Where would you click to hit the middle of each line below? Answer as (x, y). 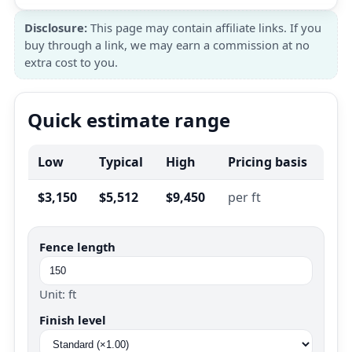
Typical (121, 162)
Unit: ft (58, 294)
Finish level (73, 320)
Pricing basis (268, 162)
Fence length (77, 247)
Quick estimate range (129, 120)
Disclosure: (56, 27)
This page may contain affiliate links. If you (204, 27)
